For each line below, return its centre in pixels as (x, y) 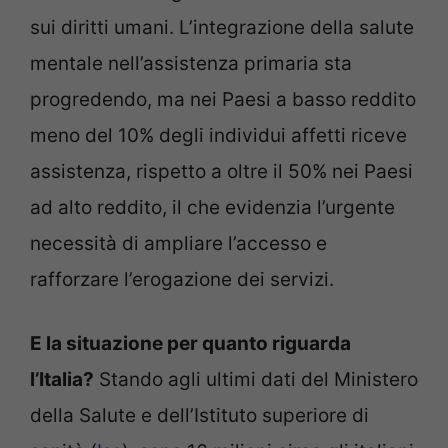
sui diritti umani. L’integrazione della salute (222, 27)
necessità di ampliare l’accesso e (178, 243)
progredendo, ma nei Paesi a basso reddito (223, 99)
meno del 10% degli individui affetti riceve (218, 135)
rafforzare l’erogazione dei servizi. (182, 279)
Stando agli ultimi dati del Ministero (256, 380)
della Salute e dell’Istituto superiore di (199, 416)
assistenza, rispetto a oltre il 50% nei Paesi (221, 171)
